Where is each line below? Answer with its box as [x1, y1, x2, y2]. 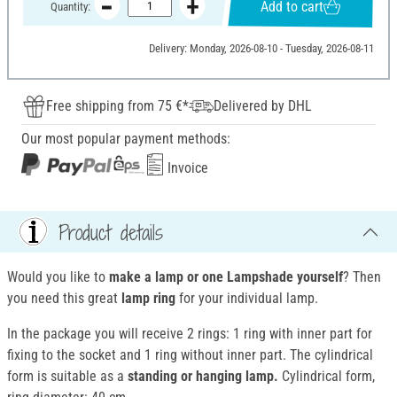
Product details [58, 217, 163, 246]
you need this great [7, 290, 118, 307]
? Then [343, 269, 381, 286]
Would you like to [7, 269, 105, 286]
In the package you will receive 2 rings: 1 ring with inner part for [7, 325, 372, 343]
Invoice [164, 160, 208, 177]
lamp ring [118, 290, 179, 307]
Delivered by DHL [214, 97, 312, 115]
